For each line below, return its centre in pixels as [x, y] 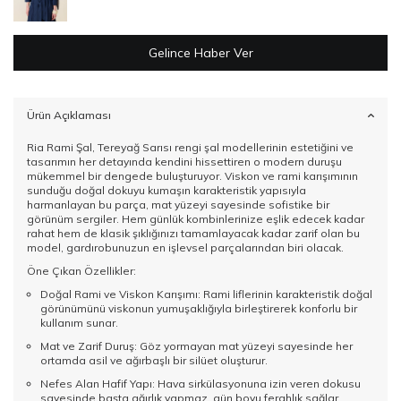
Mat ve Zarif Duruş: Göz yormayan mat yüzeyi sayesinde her [196, 346]
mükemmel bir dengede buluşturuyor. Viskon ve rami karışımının [192, 176]
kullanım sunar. [79, 323]
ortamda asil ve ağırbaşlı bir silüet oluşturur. [154, 361]
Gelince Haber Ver [200, 53]
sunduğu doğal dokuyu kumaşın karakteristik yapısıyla [166, 191]
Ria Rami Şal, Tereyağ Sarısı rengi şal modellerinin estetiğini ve [190, 148]
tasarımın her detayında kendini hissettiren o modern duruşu [184, 162]
